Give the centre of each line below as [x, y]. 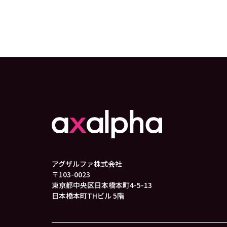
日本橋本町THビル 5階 [88, 196]
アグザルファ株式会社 [87, 164]
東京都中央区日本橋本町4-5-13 [102, 185]
